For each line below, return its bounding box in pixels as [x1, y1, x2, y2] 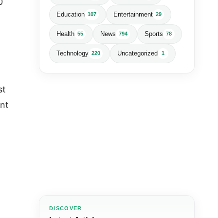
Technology [56, 50, 89, 57]
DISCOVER [49, 205, 82, 211]
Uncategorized [117, 50, 158, 57]
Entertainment [113, 11, 153, 18]
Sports [145, 30, 163, 38]
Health [56, 30, 74, 38]
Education [56, 11, 85, 18]
